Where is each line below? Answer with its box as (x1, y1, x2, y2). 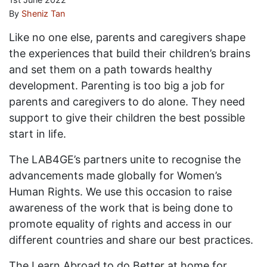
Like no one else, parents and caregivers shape (9, 31, 246, 44)
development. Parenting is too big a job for (9, 79, 225, 92)
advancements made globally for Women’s (9, 169, 222, 182)
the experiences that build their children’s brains (9, 47, 250, 60)
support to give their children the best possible (9, 111, 245, 124)
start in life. (9, 128, 66, 140)
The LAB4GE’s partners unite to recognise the (9, 153, 241, 166)
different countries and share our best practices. (9, 234, 253, 246)
